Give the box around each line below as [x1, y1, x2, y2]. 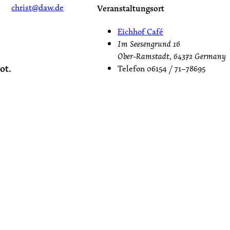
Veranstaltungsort [97, 2, 164, 14]
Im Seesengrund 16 [118, 37, 180, 50]
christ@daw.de [11, 1, 64, 14]
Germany [195, 49, 226, 62]
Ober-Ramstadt [118, 49, 169, 62]
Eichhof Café [118, 25, 163, 37]
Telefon [118, 62, 145, 74]
